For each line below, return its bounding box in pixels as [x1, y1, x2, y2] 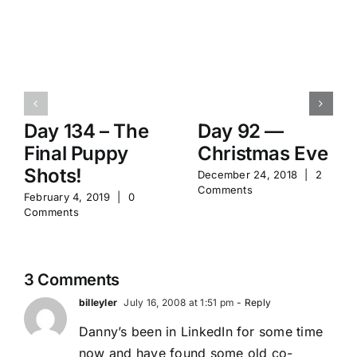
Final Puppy [24, 141, 129, 165]
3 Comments [24, 270, 120, 290]
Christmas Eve [198, 141, 328, 165]
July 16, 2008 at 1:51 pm [121, 296, 235, 309]
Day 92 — [198, 119, 284, 143]
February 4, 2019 [24, 190, 110, 203]
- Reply [234, 296, 272, 309]
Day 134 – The [24, 119, 149, 143]
